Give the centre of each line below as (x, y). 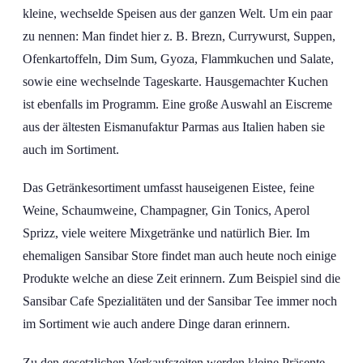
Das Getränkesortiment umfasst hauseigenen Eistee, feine (169, 188)
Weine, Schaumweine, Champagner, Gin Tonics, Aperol (166, 211)
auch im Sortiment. (71, 150)
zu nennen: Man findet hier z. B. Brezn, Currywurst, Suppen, (179, 36)
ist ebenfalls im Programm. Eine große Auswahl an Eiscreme (177, 105)
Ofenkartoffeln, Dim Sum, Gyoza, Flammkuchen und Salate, (178, 59)
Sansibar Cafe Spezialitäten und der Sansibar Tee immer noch (180, 301)
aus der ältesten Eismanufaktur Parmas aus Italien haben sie (174, 127)
